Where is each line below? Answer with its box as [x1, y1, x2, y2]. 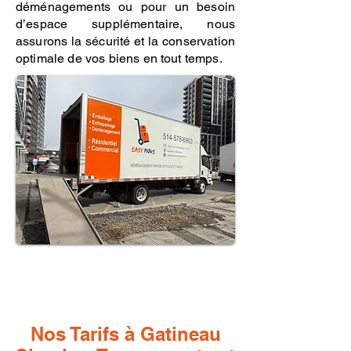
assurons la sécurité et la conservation [16, 34, 235, 49]
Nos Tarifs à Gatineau [30, 323, 221, 345]
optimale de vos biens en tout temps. [16, 51, 223, 66]
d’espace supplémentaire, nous [16, 16, 235, 31]
